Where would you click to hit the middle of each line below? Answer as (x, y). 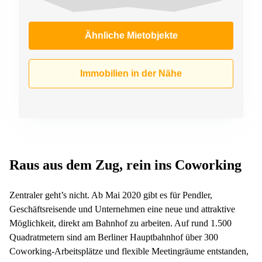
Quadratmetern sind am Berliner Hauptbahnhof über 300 (114, 237)
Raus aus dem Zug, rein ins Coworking (125, 165)
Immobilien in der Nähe (131, 73)
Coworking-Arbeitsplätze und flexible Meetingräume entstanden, (129, 251)
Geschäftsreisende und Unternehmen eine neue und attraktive (122, 209)
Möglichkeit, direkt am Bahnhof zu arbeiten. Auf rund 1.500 (120, 223)
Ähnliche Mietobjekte (131, 35)
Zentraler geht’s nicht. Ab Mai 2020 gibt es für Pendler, (111, 195)
